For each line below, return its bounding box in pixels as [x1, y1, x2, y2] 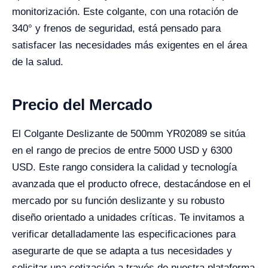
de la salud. [12, 56, 63, 68]
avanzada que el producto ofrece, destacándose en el [12, 178, 251, 190]
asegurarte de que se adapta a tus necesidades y [12, 245, 232, 257]
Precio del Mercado [12, 96, 153, 114]
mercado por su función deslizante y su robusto [12, 195, 224, 206]
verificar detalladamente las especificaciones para [12, 229, 236, 240]
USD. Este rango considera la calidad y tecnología [12, 162, 237, 173]
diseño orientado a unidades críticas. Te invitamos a [12, 212, 244, 223]
